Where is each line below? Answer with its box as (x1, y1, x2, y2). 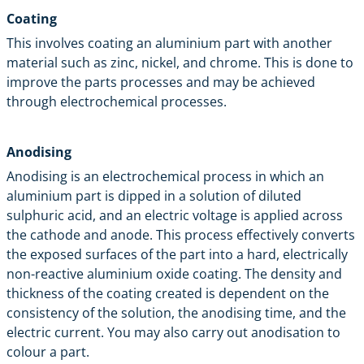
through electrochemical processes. (6, 92, 227, 110)
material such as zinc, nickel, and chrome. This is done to (6, 53, 353, 71)
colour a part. (6, 342, 89, 361)
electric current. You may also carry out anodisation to (6, 323, 340, 341)
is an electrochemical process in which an (67, 167, 324, 185)
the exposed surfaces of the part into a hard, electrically (6, 245, 348, 263)
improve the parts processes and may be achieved (6, 72, 315, 91)
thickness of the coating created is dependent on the (6, 284, 329, 302)
